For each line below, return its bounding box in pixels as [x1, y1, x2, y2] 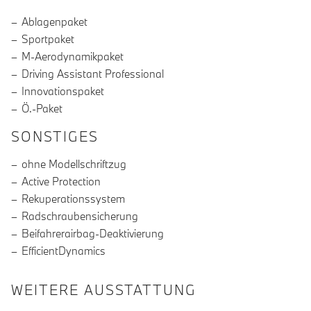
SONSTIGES [11, 128, 99, 146]
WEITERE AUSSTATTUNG [11, 281, 196, 299]
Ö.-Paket [22, 101, 62, 116]
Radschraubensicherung [22, 209, 138, 224]
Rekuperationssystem [22, 192, 125, 206]
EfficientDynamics [22, 244, 106, 258]
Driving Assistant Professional [22, 67, 164, 81]
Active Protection [22, 174, 101, 189]
